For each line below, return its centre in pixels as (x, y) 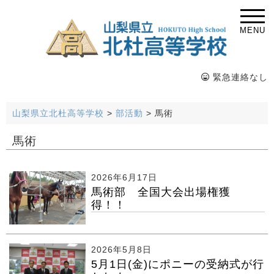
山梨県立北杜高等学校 (58, 113)
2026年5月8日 (121, 250)
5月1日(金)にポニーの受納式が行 (177, 265)
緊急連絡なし (239, 77)
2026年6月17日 (124, 177)
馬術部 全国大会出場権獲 (161, 192)
